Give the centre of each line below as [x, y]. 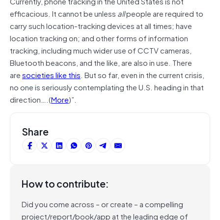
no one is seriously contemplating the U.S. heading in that [107, 87]
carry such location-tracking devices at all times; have [101, 25]
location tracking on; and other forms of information [99, 38]
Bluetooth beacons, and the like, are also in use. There [101, 62]
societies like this [51, 74]
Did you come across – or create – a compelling [102, 204]
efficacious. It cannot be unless [64, 13]
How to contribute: [65, 183]
